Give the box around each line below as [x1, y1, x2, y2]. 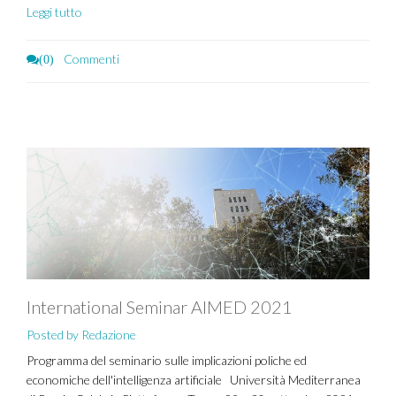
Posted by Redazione [27, 327, 136, 342]
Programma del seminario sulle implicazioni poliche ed [27, 353, 307, 368]
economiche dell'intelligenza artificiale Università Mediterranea [27, 372, 361, 387]
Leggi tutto [27, 4, 82, 19]
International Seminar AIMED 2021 [27, 296, 293, 317]
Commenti [61, 51, 119, 66]
